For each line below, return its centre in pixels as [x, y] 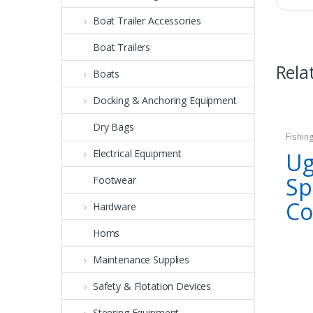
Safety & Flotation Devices [152, 286]
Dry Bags [114, 126]
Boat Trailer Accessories [147, 20]
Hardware [114, 206]
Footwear [115, 180]
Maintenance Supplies [141, 259]
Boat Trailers [122, 47]
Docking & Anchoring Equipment [165, 100]
